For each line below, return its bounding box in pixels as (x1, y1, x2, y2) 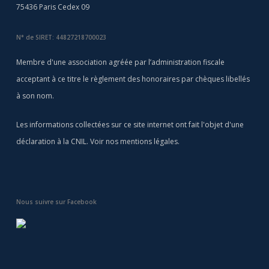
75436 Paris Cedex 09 (16, 2, 89, 12)
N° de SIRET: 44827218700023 (16, 33, 106, 41)
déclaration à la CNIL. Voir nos (16, 136, 120, 147)
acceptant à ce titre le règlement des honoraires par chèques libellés (16, 74, 250, 84)
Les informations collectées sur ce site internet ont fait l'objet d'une (16, 119, 244, 130)
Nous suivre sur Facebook (16, 198, 97, 206)
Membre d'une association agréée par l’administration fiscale (16, 57, 225, 67)
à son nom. (16, 91, 54, 101)
